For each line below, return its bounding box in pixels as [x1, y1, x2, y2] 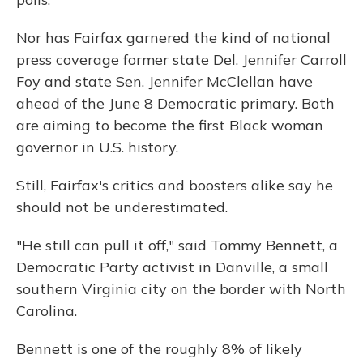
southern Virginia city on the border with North [16, 280, 346, 298]
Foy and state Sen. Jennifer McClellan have [16, 72, 313, 91]
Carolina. [16, 301, 77, 320]
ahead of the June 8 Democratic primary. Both [16, 94, 335, 113]
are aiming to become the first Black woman [16, 116, 323, 135]
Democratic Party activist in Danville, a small [16, 258, 328, 276]
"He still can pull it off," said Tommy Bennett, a [16, 236, 338, 254]
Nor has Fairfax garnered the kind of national [16, 28, 331, 47]
